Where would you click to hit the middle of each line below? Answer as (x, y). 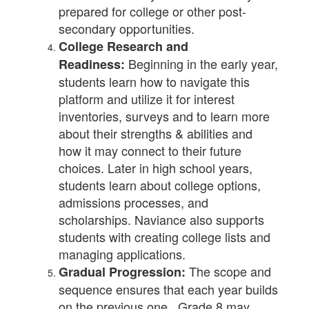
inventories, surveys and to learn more (164, 116)
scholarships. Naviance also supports (161, 219)
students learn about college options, (160, 185)
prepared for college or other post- (152, 11)
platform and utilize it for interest (147, 99)
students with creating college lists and (165, 237)
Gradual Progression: (122, 272)
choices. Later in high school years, (156, 168)
